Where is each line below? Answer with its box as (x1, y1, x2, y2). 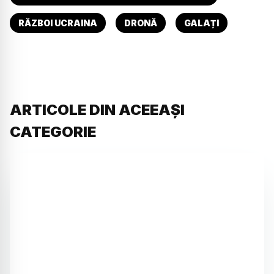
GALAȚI (184, 17, 219, 28)
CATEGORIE (10, 122, 96, 141)
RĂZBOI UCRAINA (18, 17, 97, 28)
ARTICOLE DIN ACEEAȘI (10, 100, 185, 119)
